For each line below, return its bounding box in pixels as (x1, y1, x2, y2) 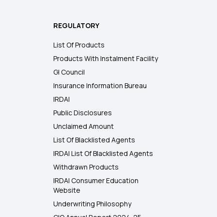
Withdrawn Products (53, 162, 119, 172)
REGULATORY (53, 21, 100, 31)
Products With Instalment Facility (53, 54, 158, 63)
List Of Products (53, 40, 105, 50)
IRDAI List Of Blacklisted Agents (53, 149, 154, 158)
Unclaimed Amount (53, 122, 114, 131)
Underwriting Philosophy (53, 199, 132, 209)
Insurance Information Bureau (53, 81, 147, 91)
